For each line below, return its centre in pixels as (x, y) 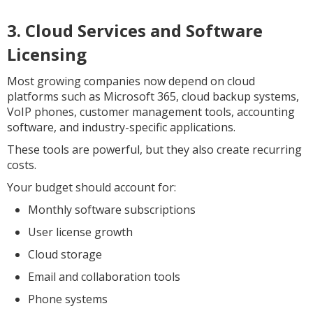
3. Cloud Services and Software (135, 30)
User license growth (80, 232)
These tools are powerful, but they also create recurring (154, 150)
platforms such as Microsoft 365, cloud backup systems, (153, 96)
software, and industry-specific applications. (121, 127)
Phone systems (68, 299)
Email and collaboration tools (104, 277)
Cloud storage (65, 254)
